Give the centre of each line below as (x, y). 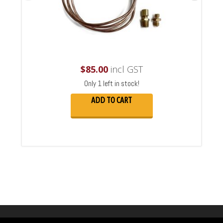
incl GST (125, 69)
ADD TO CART (111, 100)
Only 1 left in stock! (111, 83)
